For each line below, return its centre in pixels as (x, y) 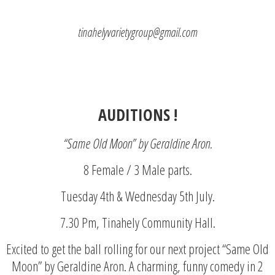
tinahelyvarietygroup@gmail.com (137, 32)
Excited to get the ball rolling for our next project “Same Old (137, 248)
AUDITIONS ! (137, 114)
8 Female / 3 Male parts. (137, 169)
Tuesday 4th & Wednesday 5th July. (137, 196)
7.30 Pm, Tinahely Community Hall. (137, 222)
